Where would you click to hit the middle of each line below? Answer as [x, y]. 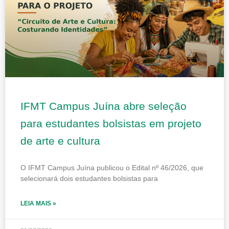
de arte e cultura [60, 141]
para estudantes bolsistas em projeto [111, 123]
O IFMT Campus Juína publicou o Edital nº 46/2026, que [112, 167]
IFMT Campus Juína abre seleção [104, 106]
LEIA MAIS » [38, 203]
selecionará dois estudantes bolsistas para [89, 178]
